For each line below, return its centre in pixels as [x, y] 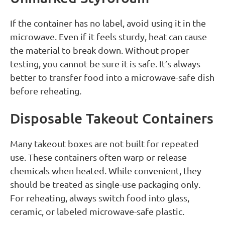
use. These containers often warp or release [98, 157]
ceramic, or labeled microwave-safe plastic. [97, 211]
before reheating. [46, 91]
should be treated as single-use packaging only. [105, 184]
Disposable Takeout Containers [112, 118]
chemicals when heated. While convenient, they [106, 171]
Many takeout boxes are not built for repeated [104, 144]
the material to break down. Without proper [100, 50]
